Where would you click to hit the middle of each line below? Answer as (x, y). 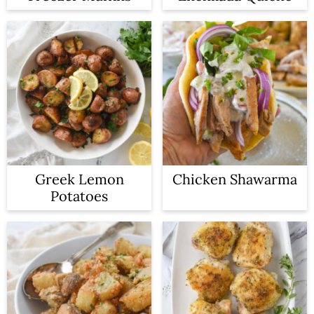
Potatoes (79, 196)
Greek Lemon (79, 179)
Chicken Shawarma (235, 179)
